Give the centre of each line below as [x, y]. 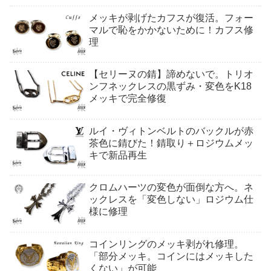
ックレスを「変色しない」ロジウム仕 [171, 200]
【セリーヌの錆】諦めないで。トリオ [171, 74]
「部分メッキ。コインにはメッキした [171, 256]
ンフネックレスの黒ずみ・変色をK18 [171, 87]
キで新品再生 [118, 155]
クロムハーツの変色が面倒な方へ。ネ [171, 188]
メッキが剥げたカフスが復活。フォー [171, 18]
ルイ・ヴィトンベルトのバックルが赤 [171, 131]
